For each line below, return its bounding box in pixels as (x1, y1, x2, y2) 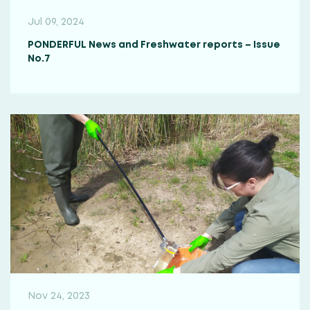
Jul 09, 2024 (28, 18, 84, 27)
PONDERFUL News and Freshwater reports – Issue (28, 41, 280, 50)
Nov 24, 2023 (28, 292, 90, 301)
